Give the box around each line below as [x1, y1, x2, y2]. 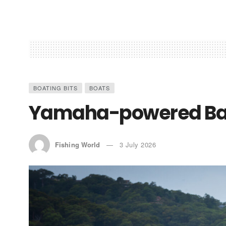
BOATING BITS [33, 83, 78, 92]
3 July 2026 [119, 139, 156, 149]
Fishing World [55, 139, 100, 149]
